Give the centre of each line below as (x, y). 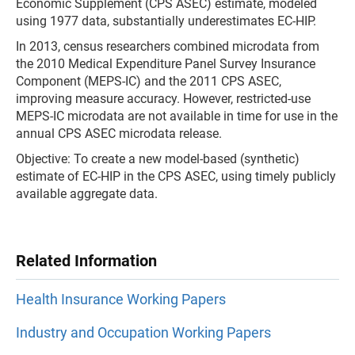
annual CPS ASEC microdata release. (120, 134)
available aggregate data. (87, 194)
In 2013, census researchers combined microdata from (168, 46)
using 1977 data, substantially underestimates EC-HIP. (166, 21)
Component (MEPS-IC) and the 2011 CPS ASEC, (149, 81)
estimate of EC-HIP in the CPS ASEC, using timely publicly (176, 176)
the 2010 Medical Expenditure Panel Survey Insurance (166, 64)
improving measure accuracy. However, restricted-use (163, 99)
